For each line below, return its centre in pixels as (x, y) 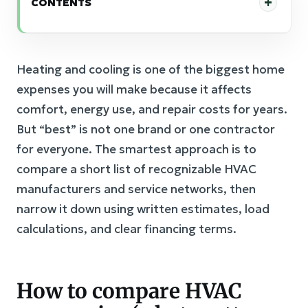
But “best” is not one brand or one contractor (146, 129)
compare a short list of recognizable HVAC (136, 169)
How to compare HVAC (129, 291)
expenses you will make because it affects (134, 89)
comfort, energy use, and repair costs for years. (152, 109)
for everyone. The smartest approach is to (136, 149)
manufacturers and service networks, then (136, 189)
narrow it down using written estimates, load (143, 209)
